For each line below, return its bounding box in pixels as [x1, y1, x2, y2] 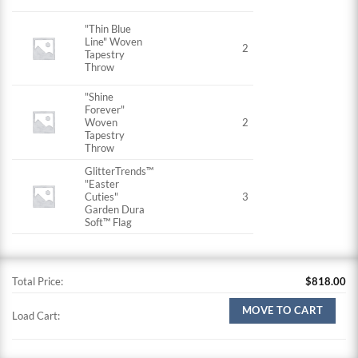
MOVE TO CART [241, 304, 324, 316]
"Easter [85, 177, 120, 191]
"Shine [85, 90, 114, 104]
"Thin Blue [85, 22, 132, 36]
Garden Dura [85, 203, 145, 217]
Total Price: [12, 274, 63, 288]
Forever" [85, 103, 125, 117]
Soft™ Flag [85, 216, 133, 229]
